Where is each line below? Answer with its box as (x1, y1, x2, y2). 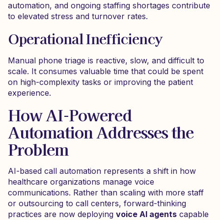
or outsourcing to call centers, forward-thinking (8, 198, 186, 208)
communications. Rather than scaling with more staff (8, 188, 204, 197)
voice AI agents (116, 209, 177, 219)
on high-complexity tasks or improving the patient (8, 77, 193, 87)
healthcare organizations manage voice (8, 177, 154, 187)
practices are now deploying (8, 209, 116, 219)
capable (177, 209, 209, 219)
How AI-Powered (8, 103, 132, 126)
